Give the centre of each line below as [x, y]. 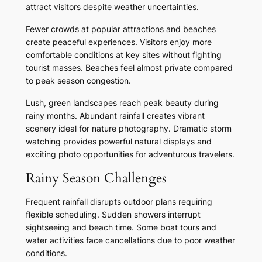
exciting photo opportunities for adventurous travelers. [130, 154]
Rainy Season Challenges [96, 178]
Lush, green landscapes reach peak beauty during [122, 103]
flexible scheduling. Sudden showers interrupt [113, 215]
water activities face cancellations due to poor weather [130, 240]
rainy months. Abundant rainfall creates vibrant [115, 116]
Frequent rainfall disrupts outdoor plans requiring [119, 202]
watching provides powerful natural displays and [118, 142]
